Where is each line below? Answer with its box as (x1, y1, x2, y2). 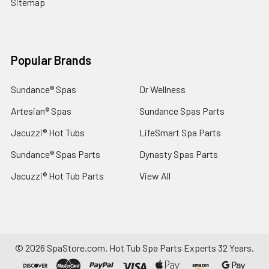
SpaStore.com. (45, 241, 109, 253)
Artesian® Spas (11, 104, 71, 116)
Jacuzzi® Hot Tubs (11, 126, 85, 138)
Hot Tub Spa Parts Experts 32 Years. (109, 241, 254, 253)
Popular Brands (11, 52, 91, 67)
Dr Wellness (139, 83, 186, 95)
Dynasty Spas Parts (139, 148, 218, 160)
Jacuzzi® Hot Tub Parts (11, 169, 104, 181)
